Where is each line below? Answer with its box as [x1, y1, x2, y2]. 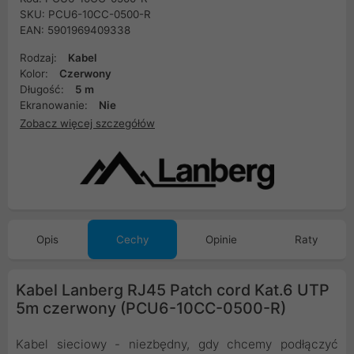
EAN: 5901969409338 [20, 24, 130, 36]
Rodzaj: [20, 51, 60, 64]
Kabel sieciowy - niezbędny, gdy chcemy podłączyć [16, 337, 338, 352]
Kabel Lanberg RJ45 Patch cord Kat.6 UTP [16, 281, 330, 300]
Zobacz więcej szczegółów [20, 116, 155, 130]
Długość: [20, 83, 67, 96]
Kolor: [20, 67, 51, 80]
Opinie [205, 233, 238, 247]
